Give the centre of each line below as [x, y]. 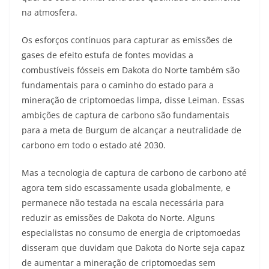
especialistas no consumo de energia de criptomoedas [131, 233]
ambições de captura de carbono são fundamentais [125, 115]
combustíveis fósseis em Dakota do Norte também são [131, 70]
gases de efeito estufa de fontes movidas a [107, 55]
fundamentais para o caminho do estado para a [118, 85]
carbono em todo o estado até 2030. [94, 145]
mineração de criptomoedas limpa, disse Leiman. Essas [133, 100]
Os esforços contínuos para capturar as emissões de [127, 40]
